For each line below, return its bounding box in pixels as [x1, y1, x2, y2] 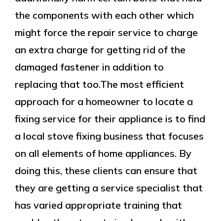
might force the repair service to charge [15, 26, 198, 38]
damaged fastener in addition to [15, 61, 164, 73]
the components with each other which [15, 9, 194, 21]
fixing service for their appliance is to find [15, 112, 205, 125]
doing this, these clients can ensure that [15, 164, 197, 177]
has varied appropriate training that [15, 199, 182, 211]
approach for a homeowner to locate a [15, 95, 193, 108]
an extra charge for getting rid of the [15, 43, 185, 56]
